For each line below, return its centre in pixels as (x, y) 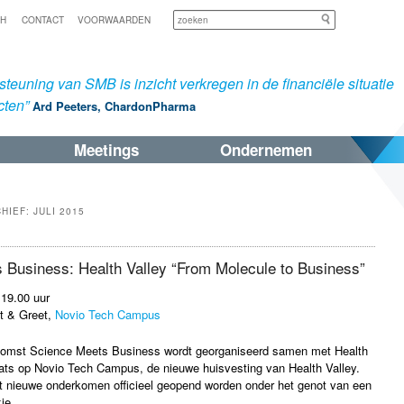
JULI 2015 (59, 211)
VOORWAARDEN (114, 20)
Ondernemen (266, 150)
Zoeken (355, 18)
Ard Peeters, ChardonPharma (114, 106)
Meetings (106, 150)
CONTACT (43, 20)
